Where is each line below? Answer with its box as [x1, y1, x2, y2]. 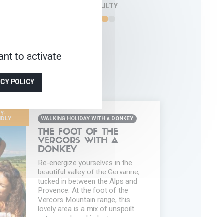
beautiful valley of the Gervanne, [37, 166, 139, 177]
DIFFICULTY [79, 1, 118, 12]
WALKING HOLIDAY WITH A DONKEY [41, 114, 134, 123]
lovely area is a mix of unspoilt [37, 203, 134, 214]
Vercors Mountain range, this [37, 194, 130, 205]
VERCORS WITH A [37, 137, 118, 146]
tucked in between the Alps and [37, 175, 137, 186]
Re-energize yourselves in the [37, 157, 132, 168]
